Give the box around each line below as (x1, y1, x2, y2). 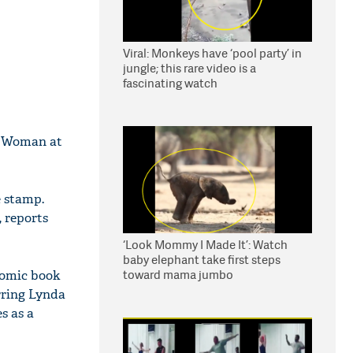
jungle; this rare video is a (123, 60, 256, 76)
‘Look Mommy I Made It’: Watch (123, 236, 288, 253)
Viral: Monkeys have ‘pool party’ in (123, 45, 302, 61)
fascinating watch (123, 75, 217, 91)
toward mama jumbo (123, 266, 233, 283)
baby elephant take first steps (123, 251, 281, 268)
